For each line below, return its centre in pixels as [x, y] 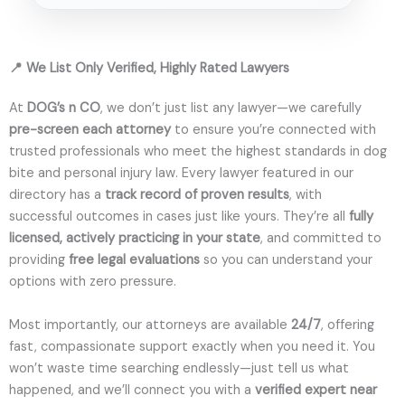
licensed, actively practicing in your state [135, 239]
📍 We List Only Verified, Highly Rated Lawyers [149, 69]
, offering [348, 325]
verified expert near [316, 391]
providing [39, 260]
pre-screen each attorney [90, 130]
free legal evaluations [134, 260]
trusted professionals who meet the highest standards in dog [198, 152]
